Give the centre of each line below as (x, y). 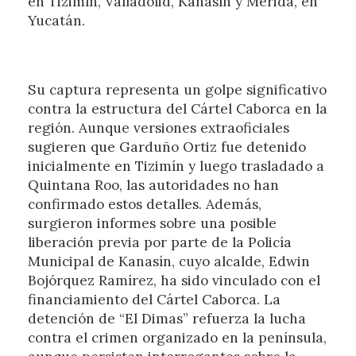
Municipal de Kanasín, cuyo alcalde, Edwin (168, 261)
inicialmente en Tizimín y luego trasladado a (176, 166)
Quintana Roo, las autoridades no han (153, 185)
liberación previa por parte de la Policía (159, 242)
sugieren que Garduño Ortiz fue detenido (166, 147)
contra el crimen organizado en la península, (177, 337)
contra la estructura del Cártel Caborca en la (177, 108)
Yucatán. (56, 21)
